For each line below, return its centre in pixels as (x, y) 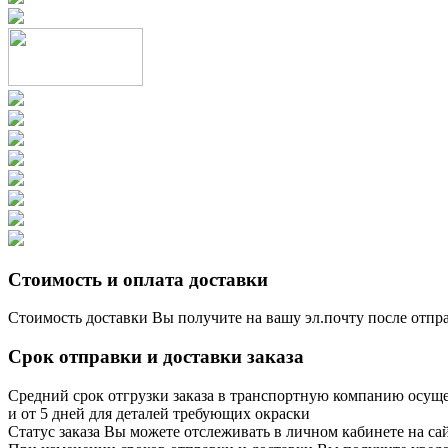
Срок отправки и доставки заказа (156, 356)
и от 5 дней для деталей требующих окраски (159, 413)
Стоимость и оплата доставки (138, 279)
